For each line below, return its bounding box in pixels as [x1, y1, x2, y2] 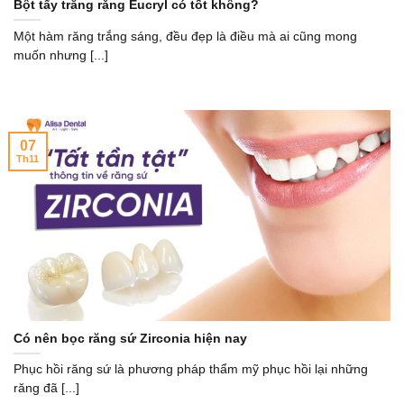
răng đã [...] [14, 381, 79, 396]
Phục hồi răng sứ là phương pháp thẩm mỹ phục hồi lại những [14, 363, 368, 377]
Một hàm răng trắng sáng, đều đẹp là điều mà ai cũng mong [14, 29, 357, 43]
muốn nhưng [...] [14, 48, 108, 62]
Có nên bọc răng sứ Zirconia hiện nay [14, 331, 247, 345]
